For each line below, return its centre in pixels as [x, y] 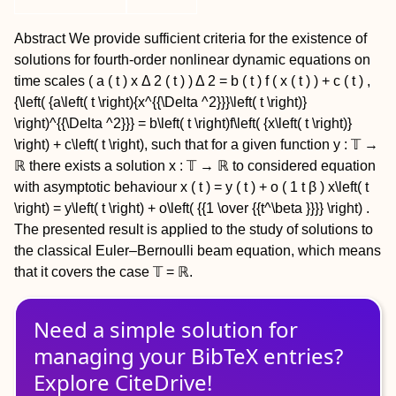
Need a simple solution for [166, 329]
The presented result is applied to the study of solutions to [194, 229]
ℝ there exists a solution [91, 166]
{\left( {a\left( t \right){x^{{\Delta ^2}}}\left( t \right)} [160, 102]
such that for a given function [242, 145]
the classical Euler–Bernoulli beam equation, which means [198, 251]
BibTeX [225, 356]
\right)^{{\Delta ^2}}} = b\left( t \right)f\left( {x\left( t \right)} [183, 123]
